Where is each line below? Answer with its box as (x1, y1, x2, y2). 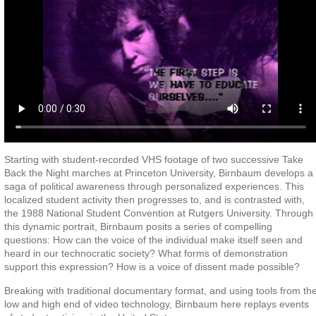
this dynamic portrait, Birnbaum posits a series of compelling (4, 221, 272, 233)
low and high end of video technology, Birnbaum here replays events (4, 298, 309, 310)
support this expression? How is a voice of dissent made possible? (4, 261, 300, 273)
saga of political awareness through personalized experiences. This (4, 181, 304, 193)
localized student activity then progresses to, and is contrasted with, (4, 194, 305, 206)
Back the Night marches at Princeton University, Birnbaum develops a (4, 167, 313, 179)
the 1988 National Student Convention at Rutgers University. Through (4, 207, 313, 219)
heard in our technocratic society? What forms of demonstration (4, 248, 288, 260)
